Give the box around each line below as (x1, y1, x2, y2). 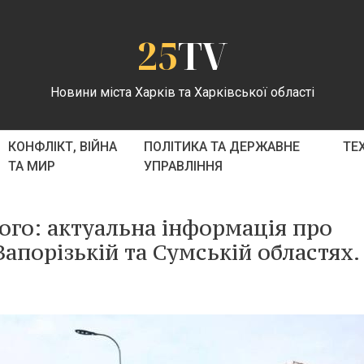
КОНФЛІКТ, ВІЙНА (7, 139, 117, 154)
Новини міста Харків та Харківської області (50, 84, 314, 100)
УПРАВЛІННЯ (144, 158, 223, 174)
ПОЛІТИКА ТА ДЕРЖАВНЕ (144, 139, 301, 154)
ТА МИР (7, 158, 55, 174)
